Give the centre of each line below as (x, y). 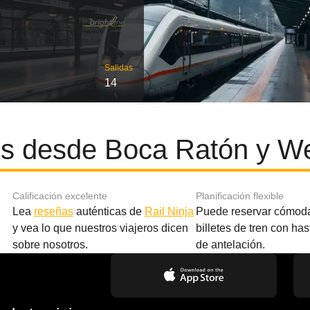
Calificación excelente (60, 196)
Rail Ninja (169, 211)
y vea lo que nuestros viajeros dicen (100, 228)
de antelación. (230, 245)
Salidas (119, 68)
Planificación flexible (239, 196)
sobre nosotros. (50, 245)
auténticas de (109, 211)
